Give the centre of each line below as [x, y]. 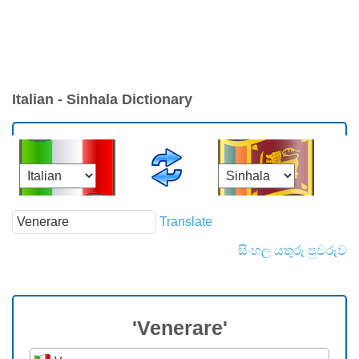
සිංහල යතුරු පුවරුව [292, 251]
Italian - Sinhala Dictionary [102, 100]
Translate [186, 221]
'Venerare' [179, 328]
